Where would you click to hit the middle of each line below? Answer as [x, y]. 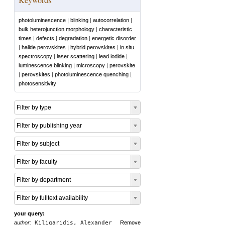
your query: [29, 213]
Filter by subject [38, 144]
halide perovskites [44, 47]
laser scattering [76, 56]
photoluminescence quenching [92, 74]
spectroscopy [35, 56]
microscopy [91, 65]
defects [45, 38]
